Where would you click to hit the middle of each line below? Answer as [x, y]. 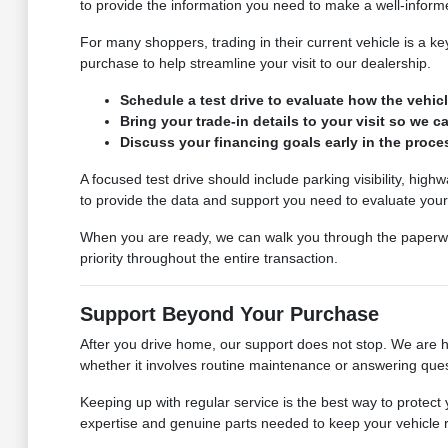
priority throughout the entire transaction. [208, 258]
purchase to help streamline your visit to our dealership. [255, 63]
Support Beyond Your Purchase [229, 314]
